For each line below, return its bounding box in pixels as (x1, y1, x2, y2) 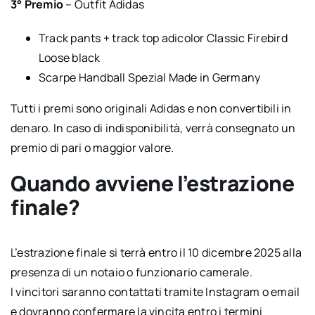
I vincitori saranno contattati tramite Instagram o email (10, 283, 300, 300)
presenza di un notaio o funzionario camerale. (10, 264, 252, 280)
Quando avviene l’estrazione (10, 168, 295, 198)
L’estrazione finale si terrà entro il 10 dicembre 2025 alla (10, 244, 302, 260)
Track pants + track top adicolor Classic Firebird (38, 30, 288, 46)
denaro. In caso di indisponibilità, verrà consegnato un (10, 120, 296, 136)
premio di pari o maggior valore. (10, 139, 174, 155)
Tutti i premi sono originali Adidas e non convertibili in (10, 100, 292, 116)
